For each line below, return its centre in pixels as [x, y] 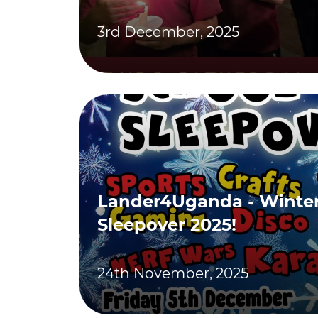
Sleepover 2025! [167, 225]
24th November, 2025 [173, 273]
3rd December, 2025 [168, 32]
